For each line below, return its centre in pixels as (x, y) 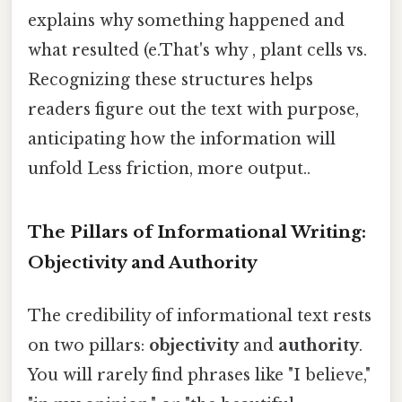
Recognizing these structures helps (170, 80)
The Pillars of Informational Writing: (197, 232)
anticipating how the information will (182, 140)
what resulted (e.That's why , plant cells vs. (197, 51)
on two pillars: (88, 346)
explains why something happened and (186, 21)
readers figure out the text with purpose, (193, 110)
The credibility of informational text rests (200, 316)
